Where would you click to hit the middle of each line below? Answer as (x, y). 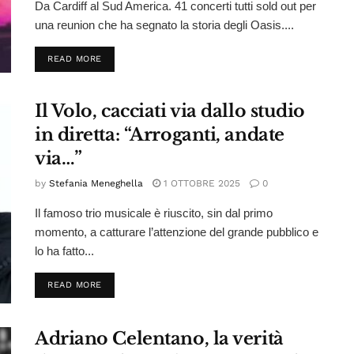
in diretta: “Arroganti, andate (160, 135)
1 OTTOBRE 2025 (200, 184)
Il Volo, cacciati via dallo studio (170, 111)
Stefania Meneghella (96, 184)
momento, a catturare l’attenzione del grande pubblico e (177, 232)
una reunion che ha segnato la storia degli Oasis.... (164, 25)
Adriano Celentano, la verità (159, 338)
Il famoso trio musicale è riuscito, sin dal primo (154, 213)
